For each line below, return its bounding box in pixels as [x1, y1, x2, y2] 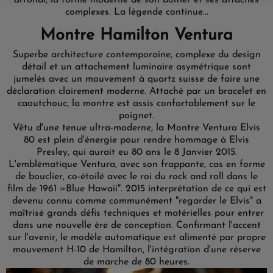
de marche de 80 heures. [83, 257, 190, 267]
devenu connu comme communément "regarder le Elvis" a [12, 196, 261, 206]
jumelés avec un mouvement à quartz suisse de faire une [13, 74, 260, 84]
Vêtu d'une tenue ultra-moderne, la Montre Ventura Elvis [13, 123, 260, 133]
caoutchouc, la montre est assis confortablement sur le [18, 99, 255, 108]
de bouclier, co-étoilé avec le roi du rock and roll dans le [15, 172, 258, 182]
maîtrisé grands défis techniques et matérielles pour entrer [9, 208, 264, 218]
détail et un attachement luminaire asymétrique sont [22, 62, 251, 72]
